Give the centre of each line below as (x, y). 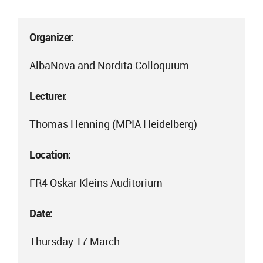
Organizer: (51, 37)
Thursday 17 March (75, 241)
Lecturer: (48, 96)
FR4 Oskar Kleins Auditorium (96, 183)
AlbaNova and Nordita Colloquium (109, 65)
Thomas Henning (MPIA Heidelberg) (113, 124)
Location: (50, 154)
